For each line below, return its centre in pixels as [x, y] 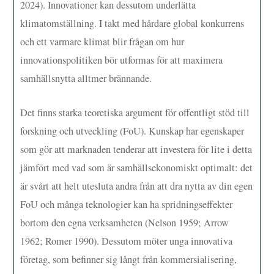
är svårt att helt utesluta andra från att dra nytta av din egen [137, 186]
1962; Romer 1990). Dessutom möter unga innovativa [127, 241]
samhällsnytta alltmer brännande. [86, 78]
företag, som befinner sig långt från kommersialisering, [129, 259]
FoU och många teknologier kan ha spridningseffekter [127, 204]
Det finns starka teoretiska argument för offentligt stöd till [135, 112]
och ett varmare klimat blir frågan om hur [102, 41]
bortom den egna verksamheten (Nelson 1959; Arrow [125, 222]
